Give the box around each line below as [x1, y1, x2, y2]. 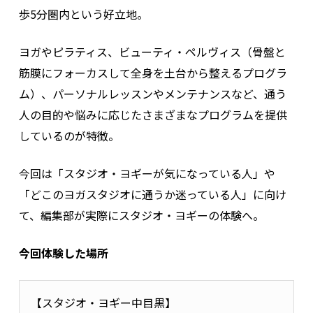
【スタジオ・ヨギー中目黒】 [30, 293, 176, 311]
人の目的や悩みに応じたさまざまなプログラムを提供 [18, 105, 287, 123]
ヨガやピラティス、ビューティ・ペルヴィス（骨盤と [18, 43, 286, 60]
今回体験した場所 [18, 244, 108, 261]
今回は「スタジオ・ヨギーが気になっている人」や [18, 164, 275, 182]
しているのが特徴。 [18, 126, 119, 144]
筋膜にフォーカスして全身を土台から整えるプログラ [18, 64, 287, 81]
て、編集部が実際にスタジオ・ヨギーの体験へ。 [18, 206, 264, 224]
